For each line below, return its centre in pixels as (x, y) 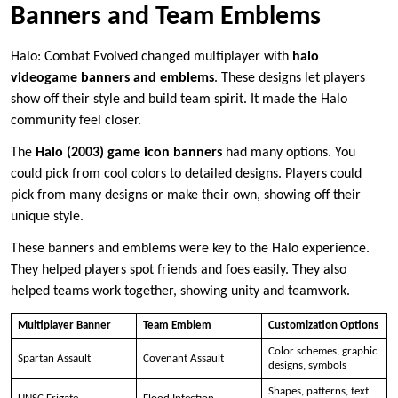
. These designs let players (290, 78)
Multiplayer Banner (64, 325)
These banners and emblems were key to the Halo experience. (190, 248)
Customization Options (323, 325)
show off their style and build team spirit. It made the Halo (179, 99)
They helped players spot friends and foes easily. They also (179, 270)
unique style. (47, 216)
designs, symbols (307, 365)
